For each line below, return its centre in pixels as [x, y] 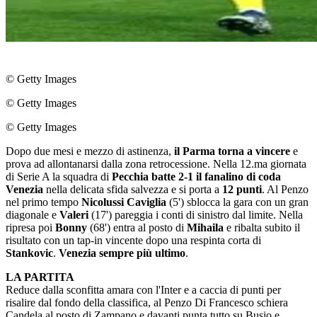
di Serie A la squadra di [59, 177]
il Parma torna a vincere [232, 151]
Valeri [75, 215]
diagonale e [33, 215]
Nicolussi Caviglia [124, 202]
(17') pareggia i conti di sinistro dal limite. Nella [197, 215]
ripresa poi [30, 227]
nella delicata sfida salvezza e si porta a [133, 189]
